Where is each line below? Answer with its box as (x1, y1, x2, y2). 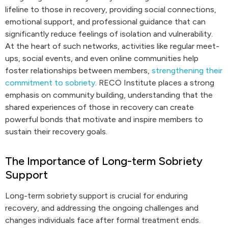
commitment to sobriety (5, 78, 95, 88)
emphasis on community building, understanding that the (5, 90, 213, 100)
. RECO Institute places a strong (95, 78, 214, 88)
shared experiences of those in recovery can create (5, 102, 194, 112)
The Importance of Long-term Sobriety (5, 154, 203, 168)
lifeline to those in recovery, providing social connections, (5, 5, 216, 14)
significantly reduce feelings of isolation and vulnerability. (5, 29, 213, 39)
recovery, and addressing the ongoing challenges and (5, 203, 198, 213)
